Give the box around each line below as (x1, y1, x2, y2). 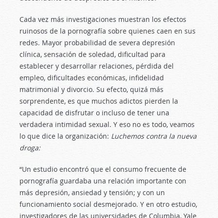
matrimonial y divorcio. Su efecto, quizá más (19, 85, 163, 94)
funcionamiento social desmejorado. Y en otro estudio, (19, 200, 197, 209)
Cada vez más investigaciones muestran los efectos (19, 15, 186, 24)
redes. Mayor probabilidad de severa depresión (19, 38, 175, 47)
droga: (19, 143, 40, 152)
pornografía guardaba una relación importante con (19, 176, 186, 185)
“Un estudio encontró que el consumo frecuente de (19, 164, 186, 174)
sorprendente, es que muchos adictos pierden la (19, 96, 178, 106)
